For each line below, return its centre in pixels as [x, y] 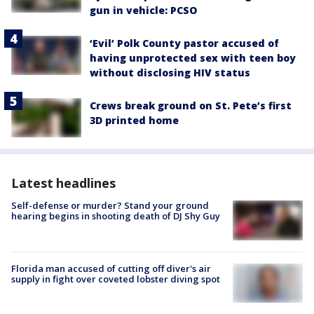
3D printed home [134, 121]
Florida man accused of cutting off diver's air [111, 268]
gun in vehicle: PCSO [143, 11]
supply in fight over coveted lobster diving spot [116, 279]
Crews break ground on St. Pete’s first [191, 106]
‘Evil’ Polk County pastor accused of [184, 43]
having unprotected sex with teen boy [193, 58]
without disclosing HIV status [170, 73]
